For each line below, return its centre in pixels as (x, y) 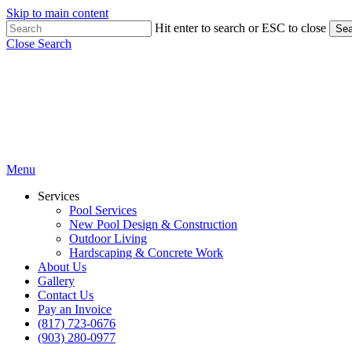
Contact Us (66, 295)
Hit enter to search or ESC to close (240, 28)
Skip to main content (57, 13)
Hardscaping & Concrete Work (146, 253)
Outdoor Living (108, 238)
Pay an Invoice (75, 309)
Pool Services (103, 210)
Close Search (39, 44)
